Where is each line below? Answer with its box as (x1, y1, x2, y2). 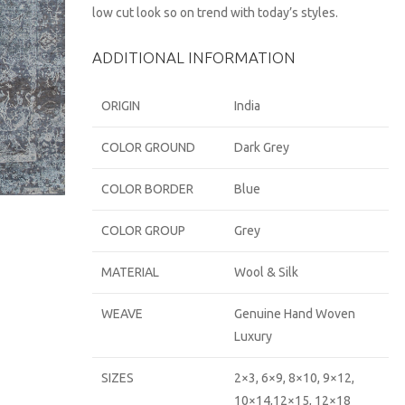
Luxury (234, 329, 273, 344)
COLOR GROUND (101, 140, 196, 155)
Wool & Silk (234, 265, 299, 279)
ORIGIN (101, 99, 141, 113)
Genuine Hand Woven (234, 306, 356, 321)
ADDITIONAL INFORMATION (92, 49, 297, 66)
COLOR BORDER (101, 182, 194, 196)
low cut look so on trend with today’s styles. (92, 5, 339, 20)
